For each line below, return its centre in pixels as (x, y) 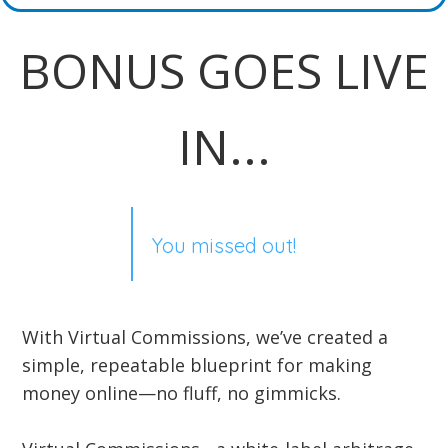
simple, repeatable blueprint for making (197, 365)
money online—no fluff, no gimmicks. (181, 393)
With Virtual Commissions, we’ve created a (205, 337)
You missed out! (224, 245)
